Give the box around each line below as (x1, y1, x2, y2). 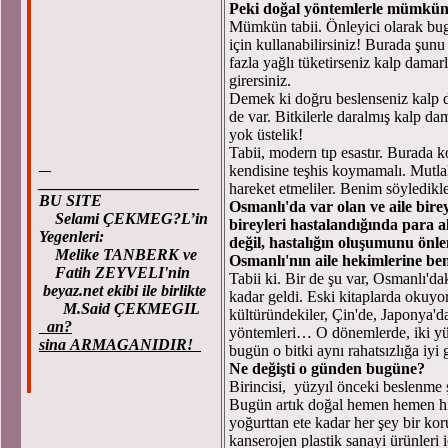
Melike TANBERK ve (39, 246, 201, 263)
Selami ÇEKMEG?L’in (39, 210, 208, 227)
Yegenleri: (39, 228, 104, 245)
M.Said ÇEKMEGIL (39, 300, 204, 317)
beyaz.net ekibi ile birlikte (39, 282, 206, 299)
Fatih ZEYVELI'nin (39, 264, 190, 281)
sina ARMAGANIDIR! (39, 336, 201, 353)
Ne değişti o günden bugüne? (229, 360, 425, 377)
